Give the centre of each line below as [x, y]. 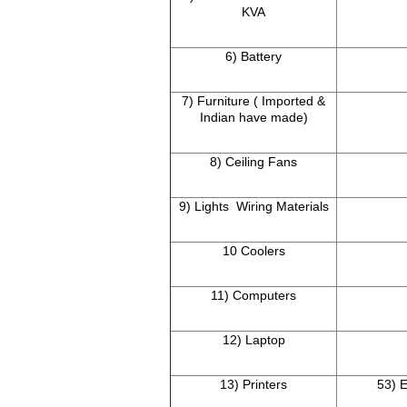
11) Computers [253, 296]
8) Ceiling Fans [253, 162]
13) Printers [253, 385]
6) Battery [253, 57]
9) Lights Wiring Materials [253, 207]
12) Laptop [253, 340]
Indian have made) [253, 118]
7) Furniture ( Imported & [253, 101]
